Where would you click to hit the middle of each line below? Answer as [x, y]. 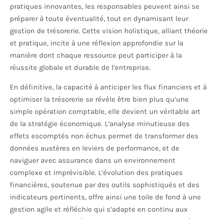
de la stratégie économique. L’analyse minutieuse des [100, 124]
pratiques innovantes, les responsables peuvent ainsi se [105, 7]
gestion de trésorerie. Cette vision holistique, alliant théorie [109, 31]
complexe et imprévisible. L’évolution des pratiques [96, 173]
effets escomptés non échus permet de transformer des [104, 136]
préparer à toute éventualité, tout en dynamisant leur [99, 19]
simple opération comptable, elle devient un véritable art [105, 112]
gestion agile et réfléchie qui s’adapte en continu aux [99, 209]
